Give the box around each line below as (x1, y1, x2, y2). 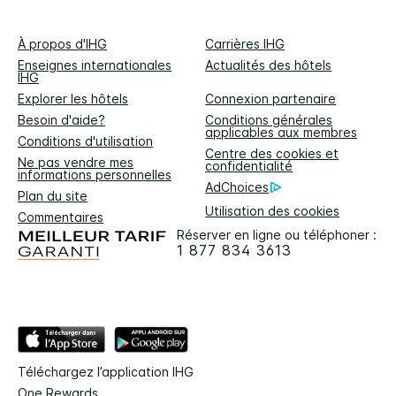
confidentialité (205, 158, 293, 174)
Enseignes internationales (18, 57, 171, 73)
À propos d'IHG (18, 36, 107, 52)
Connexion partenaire (205, 91, 337, 107)
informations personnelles (18, 167, 171, 183)
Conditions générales (205, 112, 333, 128)
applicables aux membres (205, 125, 358, 141)
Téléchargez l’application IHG (18, 363, 194, 379)
